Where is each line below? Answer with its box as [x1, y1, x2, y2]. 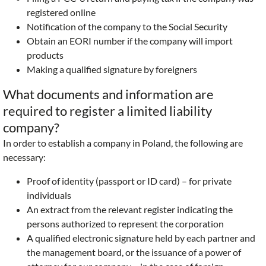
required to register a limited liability [3, 103, 212, 119]
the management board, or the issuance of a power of [27, 246, 241, 258]
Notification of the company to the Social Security [27, 21, 227, 33]
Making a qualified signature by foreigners [27, 64, 197, 75]
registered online [27, 7, 96, 18]
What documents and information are [3, 86, 214, 103]
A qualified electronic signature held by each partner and [27, 232, 255, 244]
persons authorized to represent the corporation [27, 218, 224, 230]
